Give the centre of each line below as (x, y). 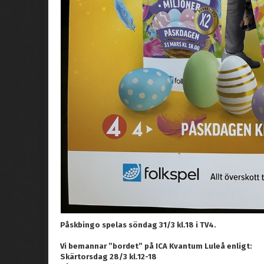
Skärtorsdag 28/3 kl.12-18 (108, 257)
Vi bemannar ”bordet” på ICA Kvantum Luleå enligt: (156, 246)
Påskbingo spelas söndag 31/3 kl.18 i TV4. (138, 225)
